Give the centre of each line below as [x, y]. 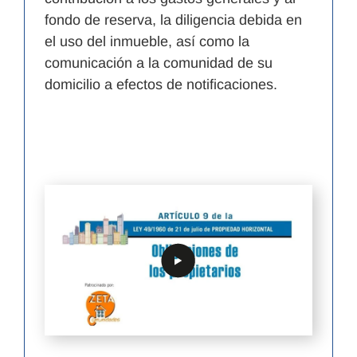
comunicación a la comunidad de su [159, 63]
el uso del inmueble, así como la [147, 42]
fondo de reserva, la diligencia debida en [173, 20]
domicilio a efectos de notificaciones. [161, 85]
